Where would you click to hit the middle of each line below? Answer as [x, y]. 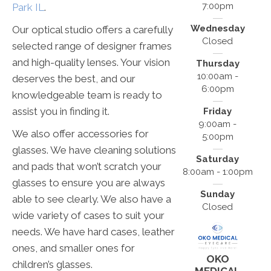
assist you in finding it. [61, 111]
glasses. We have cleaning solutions [94, 150]
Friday [218, 111]
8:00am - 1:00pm [217, 171]
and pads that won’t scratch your [87, 166]
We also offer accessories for [80, 133]
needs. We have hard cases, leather [93, 231]
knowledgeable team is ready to [87, 95]
